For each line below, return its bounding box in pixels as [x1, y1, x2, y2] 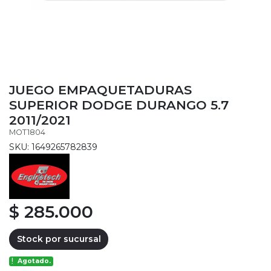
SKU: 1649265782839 [9, 141, 97, 152]
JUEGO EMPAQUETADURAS [9, 82, 192, 97]
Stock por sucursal [16, 233, 101, 244]
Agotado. [18, 257, 51, 266]
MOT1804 [9, 127, 45, 137]
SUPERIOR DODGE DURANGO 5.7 [9, 97, 229, 113]
